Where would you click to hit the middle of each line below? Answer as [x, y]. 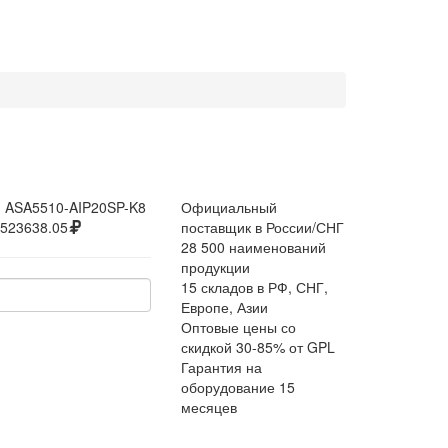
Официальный [229, 207]
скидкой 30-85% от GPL [258, 347]
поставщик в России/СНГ [262, 227]
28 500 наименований [253, 247]
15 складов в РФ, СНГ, [254, 287]
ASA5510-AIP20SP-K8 [76, 207]
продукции [215, 267]
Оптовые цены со [238, 327]
